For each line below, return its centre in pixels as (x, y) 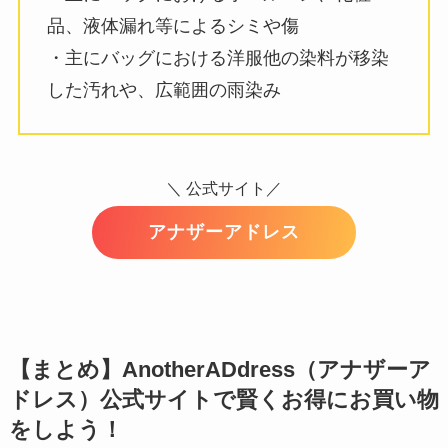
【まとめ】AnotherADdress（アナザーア (219, 369)
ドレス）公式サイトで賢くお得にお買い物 (223, 399)
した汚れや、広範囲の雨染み (163, 90)
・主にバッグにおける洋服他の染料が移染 (217, 58)
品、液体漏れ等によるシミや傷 (172, 26)
